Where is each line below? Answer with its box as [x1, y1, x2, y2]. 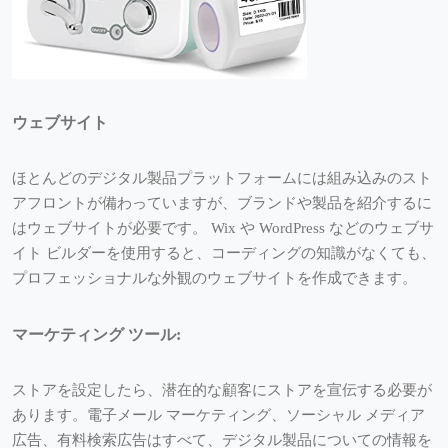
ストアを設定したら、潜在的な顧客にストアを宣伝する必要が [12, 382, 432, 399]
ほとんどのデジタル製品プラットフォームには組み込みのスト [12, 170, 432, 187]
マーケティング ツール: [12, 326, 181, 344]
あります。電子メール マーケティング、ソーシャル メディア [12, 407, 425, 424]
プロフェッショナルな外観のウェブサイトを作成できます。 [12, 270, 417, 287]
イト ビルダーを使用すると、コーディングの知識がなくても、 [12, 245, 436, 262]
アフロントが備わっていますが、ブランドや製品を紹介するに [12, 195, 432, 212]
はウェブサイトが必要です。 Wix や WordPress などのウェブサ [12, 220, 434, 237]
